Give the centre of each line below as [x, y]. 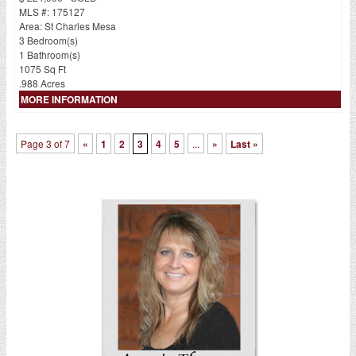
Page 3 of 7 [45, 144]
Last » [244, 144]
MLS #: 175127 [52, 12]
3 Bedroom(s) [48, 41]
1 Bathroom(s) [49, 55]
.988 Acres [42, 83]
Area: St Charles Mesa [67, 26]
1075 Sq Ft [42, 69]
